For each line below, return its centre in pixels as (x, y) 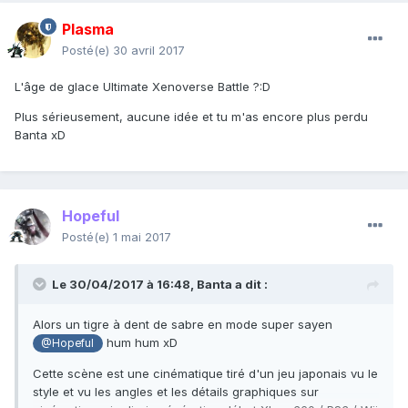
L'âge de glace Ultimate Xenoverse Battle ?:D (143, 87)
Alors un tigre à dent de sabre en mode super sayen (183, 325)
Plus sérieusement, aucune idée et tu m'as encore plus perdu (191, 117)
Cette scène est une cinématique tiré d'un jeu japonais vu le (205, 374)
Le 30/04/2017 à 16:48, (124, 285)
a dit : (250, 285)
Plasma (88, 30)
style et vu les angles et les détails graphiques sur (176, 392)
